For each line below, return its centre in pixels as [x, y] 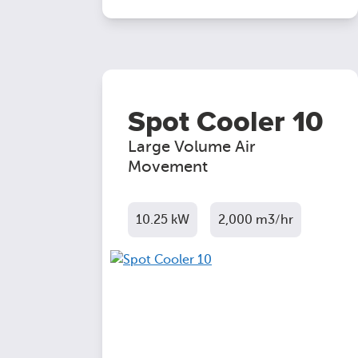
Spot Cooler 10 [225, 122]
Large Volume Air [192, 147]
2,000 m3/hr [256, 220]
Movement [168, 167]
